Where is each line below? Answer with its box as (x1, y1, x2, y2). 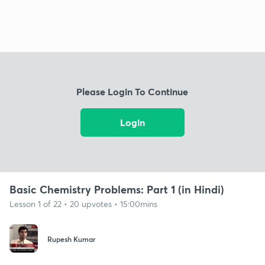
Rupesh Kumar (47, 234, 95, 244)
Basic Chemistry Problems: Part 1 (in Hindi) (9, 182, 224, 196)
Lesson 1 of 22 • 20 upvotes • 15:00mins (9, 198, 157, 209)
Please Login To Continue (76, 85, 189, 98)
